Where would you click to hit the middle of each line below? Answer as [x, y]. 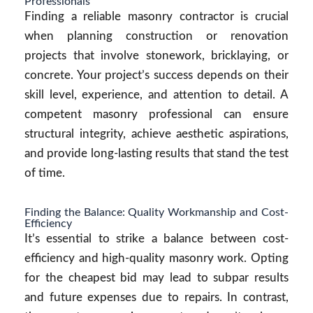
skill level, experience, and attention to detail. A [156, 95]
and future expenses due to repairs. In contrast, [156, 297]
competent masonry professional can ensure [156, 114]
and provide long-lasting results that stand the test [156, 153]
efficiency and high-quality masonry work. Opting [156, 258]
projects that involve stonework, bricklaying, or [156, 56]
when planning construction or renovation [156, 36]
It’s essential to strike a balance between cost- [156, 239]
